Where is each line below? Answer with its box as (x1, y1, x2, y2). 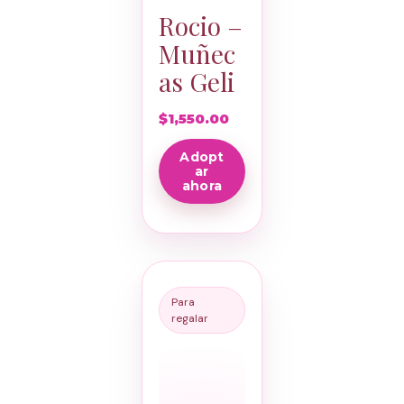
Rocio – (158, 9, 243, 43)
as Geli (158, 65, 234, 99)
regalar (170, 311, 208, 326)
